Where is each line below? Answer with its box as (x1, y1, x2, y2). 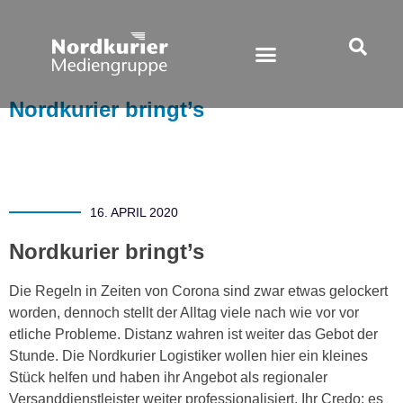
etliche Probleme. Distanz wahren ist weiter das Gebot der (9, 327, 378, 342)
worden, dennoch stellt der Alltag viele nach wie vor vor (9, 305, 359, 320)
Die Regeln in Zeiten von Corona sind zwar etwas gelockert (9, 283, 388, 299)
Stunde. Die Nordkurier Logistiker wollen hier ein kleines (9, 348, 368, 363)
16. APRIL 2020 (90, 205, 179, 219)
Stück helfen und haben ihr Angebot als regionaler (9, 370, 327, 385)
